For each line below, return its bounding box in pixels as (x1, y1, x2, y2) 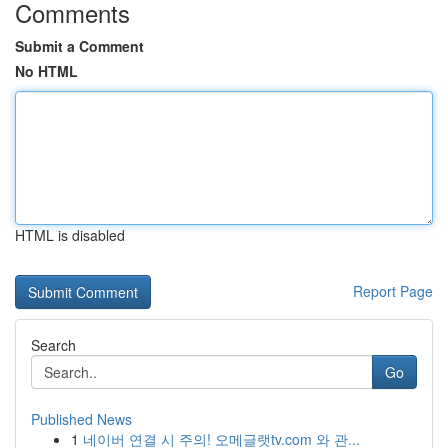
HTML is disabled (15, 225, 125, 245)
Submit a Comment (15, 36, 144, 56)
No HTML (15, 61, 78, 81)
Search (31, 335, 76, 355)
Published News (31, 409, 132, 429)
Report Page (353, 281, 433, 301)
